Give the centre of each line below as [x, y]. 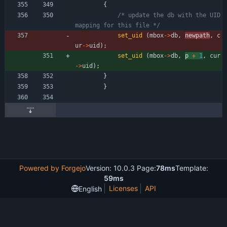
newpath [197, 35]
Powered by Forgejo [52, 168]
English [90, 188]
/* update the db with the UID [169, 15]
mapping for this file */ [118, 25]
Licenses [123, 188]
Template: [192, 168]
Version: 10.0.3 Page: [121, 168]
